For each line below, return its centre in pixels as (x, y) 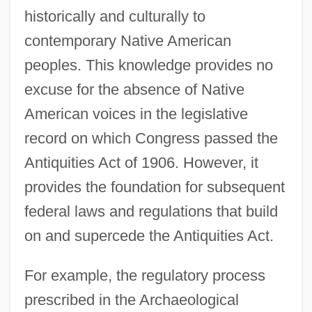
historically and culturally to (115, 16)
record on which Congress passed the (151, 138)
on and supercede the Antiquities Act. (149, 235)
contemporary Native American (127, 40)
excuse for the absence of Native (134, 89)
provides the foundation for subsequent (154, 187)
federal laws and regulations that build (151, 211)
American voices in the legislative (136, 114)
